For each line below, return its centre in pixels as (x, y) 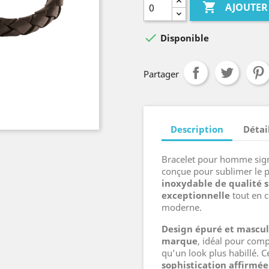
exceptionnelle (196, 195)
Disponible (183, 38)
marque (180, 241)
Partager (161, 74)
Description (197, 129)
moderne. (182, 207)
